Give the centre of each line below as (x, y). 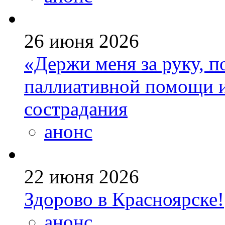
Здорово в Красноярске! (124, 199)
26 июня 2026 (82, 41)
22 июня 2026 (82, 177)
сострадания (76, 109)
